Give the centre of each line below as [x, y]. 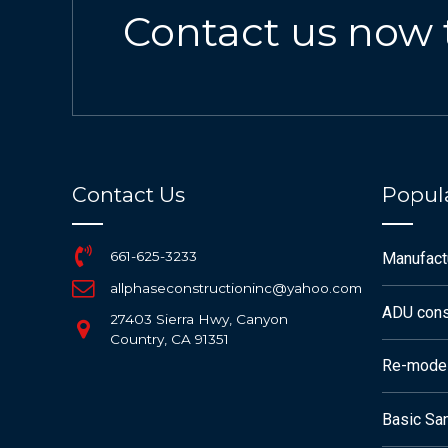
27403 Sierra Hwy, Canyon [199, 319]
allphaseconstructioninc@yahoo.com [236, 288]
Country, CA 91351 [170, 339]
